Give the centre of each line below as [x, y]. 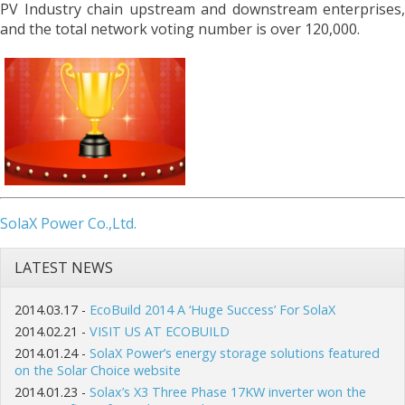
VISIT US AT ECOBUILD [160, 331]
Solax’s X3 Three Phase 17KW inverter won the [228, 392]
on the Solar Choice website [98, 370]
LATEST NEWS [64, 268]
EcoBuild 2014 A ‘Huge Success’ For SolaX [212, 310]
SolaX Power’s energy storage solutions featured [235, 353]
